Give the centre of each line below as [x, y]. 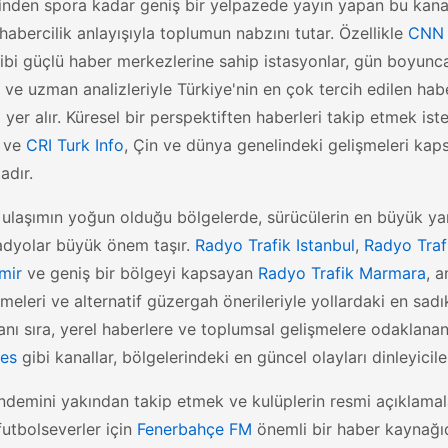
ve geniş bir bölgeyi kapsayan [140, 273]
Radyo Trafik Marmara [342, 273]
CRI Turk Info [75, 145]
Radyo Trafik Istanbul [275, 245]
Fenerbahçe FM [194, 429]
